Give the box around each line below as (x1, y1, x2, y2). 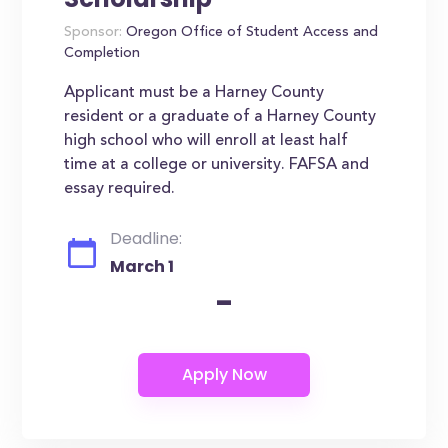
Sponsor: (64, 26, 123, 40)
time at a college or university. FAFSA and (64, 157, 370, 173)
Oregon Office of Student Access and (122, 26, 379, 40)
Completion (64, 47, 141, 61)
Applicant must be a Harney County (64, 85, 325, 101)
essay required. (64, 181, 176, 197)
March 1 (110, 255, 175, 278)
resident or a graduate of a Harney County (64, 109, 377, 125)
